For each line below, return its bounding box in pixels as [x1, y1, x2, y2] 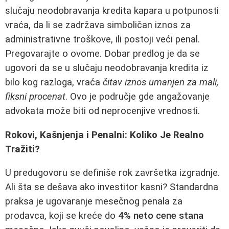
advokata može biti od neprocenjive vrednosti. [5, 105, 200, 117]
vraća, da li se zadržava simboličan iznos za [5, 19, 191, 31]
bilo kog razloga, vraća [5, 76, 103, 88]
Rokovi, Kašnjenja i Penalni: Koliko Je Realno [5, 129, 204, 141]
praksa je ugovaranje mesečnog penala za [5, 196, 182, 208]
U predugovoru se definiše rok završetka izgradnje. [5, 167, 220, 179]
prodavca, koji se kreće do [5, 210, 118, 222]
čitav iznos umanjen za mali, [103, 76, 219, 88]
